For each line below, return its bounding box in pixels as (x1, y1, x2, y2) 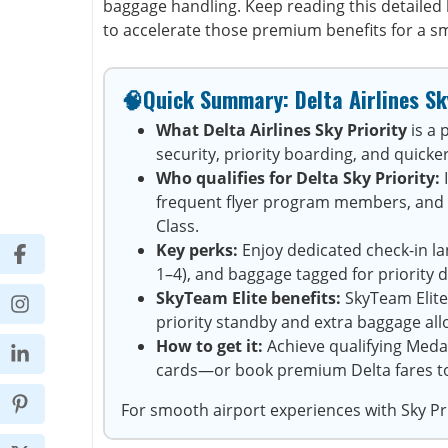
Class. (156, 215, 199, 237)
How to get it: (156, 335, 263, 357)
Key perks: (156, 239, 238, 261)
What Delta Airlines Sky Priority (156, 119, 411, 141)
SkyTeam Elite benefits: (156, 287, 341, 309)
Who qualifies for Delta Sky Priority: (156, 167, 440, 189)
